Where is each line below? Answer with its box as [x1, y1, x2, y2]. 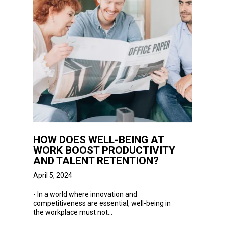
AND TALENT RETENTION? [33, 154, 159, 167]
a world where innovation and [44, 190, 137, 198]
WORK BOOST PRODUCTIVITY [33, 144, 175, 156]
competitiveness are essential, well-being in [33, 199, 171, 207]
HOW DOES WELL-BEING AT [33, 133, 164, 146]
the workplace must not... [33, 208, 113, 216]
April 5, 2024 [33, 171, 72, 179]
